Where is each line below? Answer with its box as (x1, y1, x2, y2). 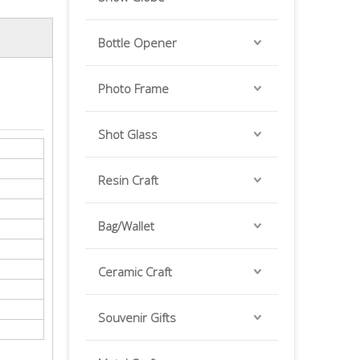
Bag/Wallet (98, 218, 154, 234)
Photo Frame (98, 80, 169, 96)
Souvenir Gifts (98, 309, 176, 325)
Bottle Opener (98, 35, 177, 51)
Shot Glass (98, 126, 157, 142)
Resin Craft (98, 172, 158, 188)
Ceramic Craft (98, 264, 172, 280)
